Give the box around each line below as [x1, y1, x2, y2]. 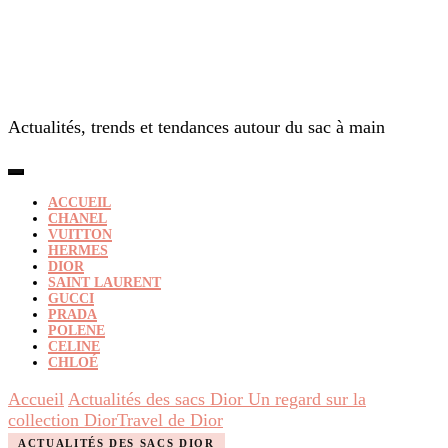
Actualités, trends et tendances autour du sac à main [8, 117, 385, 137]
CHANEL [48, 211, 107, 226]
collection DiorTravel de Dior [8, 410, 223, 430]
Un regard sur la [248, 389, 366, 409]
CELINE [48, 339, 100, 354]
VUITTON [48, 227, 112, 242]
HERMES [48, 243, 108, 258]
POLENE [48, 323, 105, 338]
